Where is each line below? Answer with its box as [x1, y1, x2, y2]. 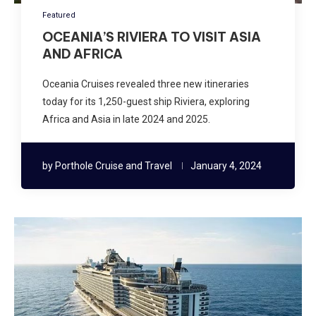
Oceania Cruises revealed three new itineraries [42, 78, 249, 90]
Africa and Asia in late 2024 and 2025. [42, 113, 210, 125]
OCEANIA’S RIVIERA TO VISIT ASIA [42, 28, 261, 45]
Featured [42, 10, 75, 20]
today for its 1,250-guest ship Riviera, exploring [42, 95, 250, 107]
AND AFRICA [42, 45, 123, 62]
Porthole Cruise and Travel [55, 159, 172, 171]
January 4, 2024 [190, 159, 262, 171]
